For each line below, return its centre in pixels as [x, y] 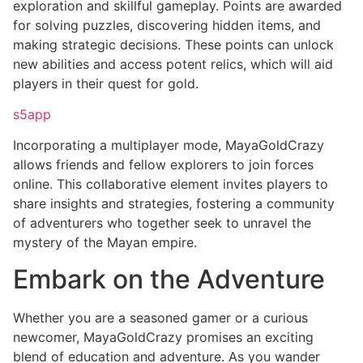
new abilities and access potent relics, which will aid [173, 64]
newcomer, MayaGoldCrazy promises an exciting [163, 337]
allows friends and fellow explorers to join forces [163, 165]
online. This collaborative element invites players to [171, 184]
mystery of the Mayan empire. [105, 243]
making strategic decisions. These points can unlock [173, 44]
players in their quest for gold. [106, 83]
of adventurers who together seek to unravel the [162, 223]
